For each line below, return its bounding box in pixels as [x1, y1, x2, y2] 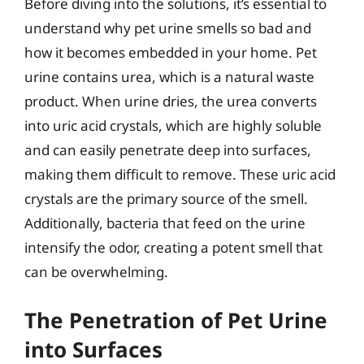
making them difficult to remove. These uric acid [24, 165, 336, 184]
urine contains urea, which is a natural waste [24, 67, 314, 86]
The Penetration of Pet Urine [24, 305, 327, 335]
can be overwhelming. [24, 262, 168, 281]
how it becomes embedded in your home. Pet [24, 43, 317, 62]
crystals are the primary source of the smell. [24, 189, 308, 208]
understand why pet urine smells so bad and [24, 19, 311, 37]
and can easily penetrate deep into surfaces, [24, 141, 311, 159]
